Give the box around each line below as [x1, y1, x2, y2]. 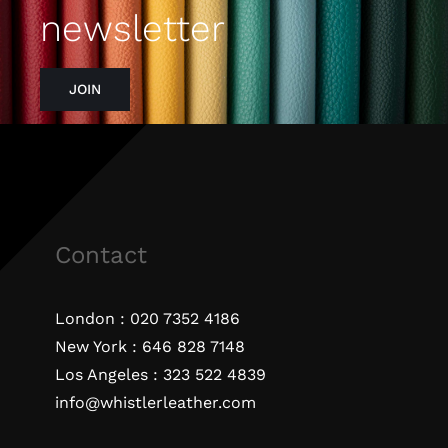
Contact [54, 241, 147, 270]
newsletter [40, 6, 225, 50]
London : [54, 309, 130, 329]
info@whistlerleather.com [54, 393, 256, 413]
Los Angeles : [54, 365, 163, 385]
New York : [54, 337, 142, 357]
